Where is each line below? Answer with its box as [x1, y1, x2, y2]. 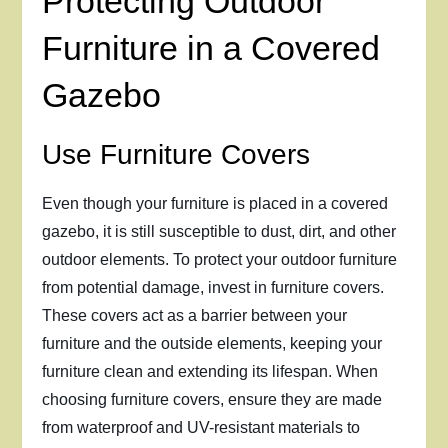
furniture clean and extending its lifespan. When [42, 363, 379, 380]
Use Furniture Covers [42, 139, 311, 170]
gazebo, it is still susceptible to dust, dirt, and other [42, 223, 397, 240]
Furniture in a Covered [42, 29, 381, 67]
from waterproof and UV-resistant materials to [42, 419, 361, 436]
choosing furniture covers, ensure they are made [42, 391, 383, 408]
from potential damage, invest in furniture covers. [42, 279, 385, 296]
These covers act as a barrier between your [42, 307, 348, 324]
